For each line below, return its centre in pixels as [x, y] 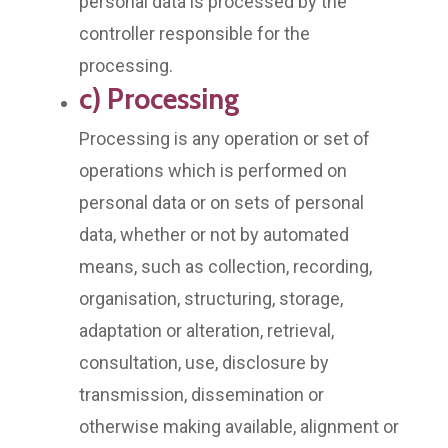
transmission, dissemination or [201, 394]
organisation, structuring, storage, [211, 298]
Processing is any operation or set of [224, 138]
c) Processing [159, 98]
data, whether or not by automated [214, 234]
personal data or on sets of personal [221, 202]
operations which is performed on [213, 170]
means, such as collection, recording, [225, 266]
